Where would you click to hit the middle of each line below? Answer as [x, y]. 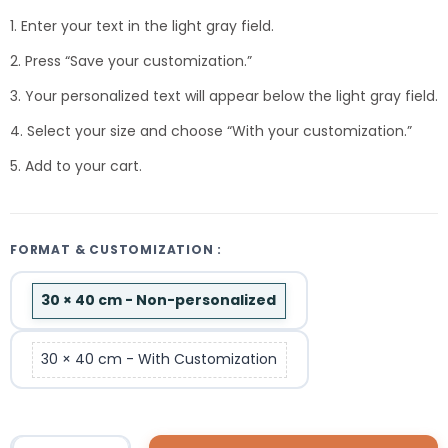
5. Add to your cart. [76, 165]
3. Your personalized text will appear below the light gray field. [224, 95]
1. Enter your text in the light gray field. [142, 25]
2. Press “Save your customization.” [131, 60]
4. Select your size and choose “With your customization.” [211, 130]
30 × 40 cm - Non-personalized [159, 300]
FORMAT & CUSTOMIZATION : [116, 250]
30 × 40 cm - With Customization [159, 359]
